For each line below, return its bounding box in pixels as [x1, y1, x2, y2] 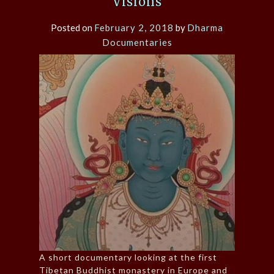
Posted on [51, 22, 94, 34]
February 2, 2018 [94, 22, 174, 34]
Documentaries [102, 37, 172, 48]
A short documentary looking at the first [39, 252, 217, 263]
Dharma [187, 22, 223, 34]
